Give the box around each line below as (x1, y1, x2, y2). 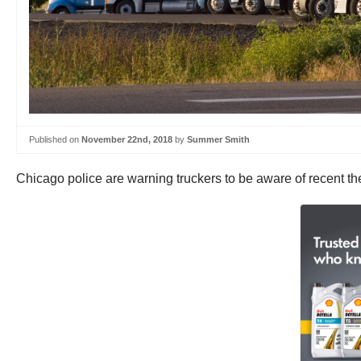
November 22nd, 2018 (81, 135, 172, 144)
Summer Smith (187, 135, 250, 144)
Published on (29, 135, 81, 144)
